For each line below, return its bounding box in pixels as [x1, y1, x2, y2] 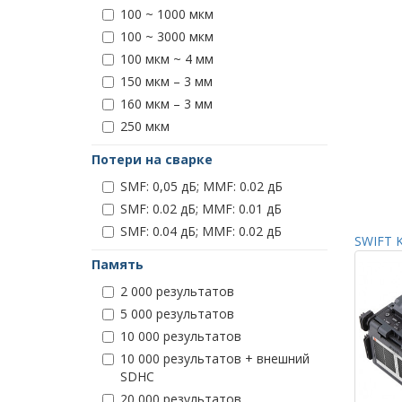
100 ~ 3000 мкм [120, 28, 214, 45]
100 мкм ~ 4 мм [120, 50, 214, 67]
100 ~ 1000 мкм [120, 5, 214, 22]
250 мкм [120, 118, 170, 135]
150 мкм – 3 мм [120, 73, 213, 90]
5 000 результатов [120, 305, 234, 322]
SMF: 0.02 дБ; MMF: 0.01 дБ [120, 200, 282, 217]
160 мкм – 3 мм [120, 95, 213, 112]
